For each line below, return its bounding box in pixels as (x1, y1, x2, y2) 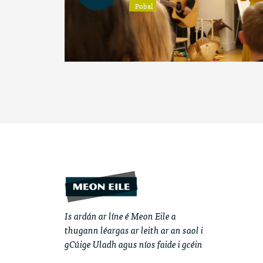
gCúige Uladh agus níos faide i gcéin (64, 236, 203, 252)
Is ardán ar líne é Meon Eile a (64, 208, 176, 224)
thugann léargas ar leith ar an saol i (64, 222, 203, 238)
